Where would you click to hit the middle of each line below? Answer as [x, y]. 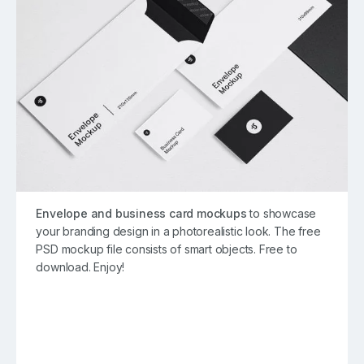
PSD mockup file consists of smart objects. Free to [167, 249]
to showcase [282, 214]
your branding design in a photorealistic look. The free [178, 232]
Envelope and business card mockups [141, 214]
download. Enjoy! [80, 267]
